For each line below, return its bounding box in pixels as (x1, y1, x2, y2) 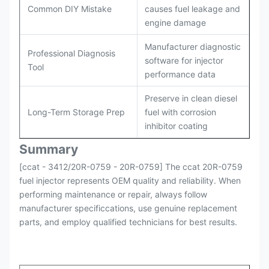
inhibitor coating (145, 121, 208, 131)
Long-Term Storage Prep (28, 107, 125, 117)
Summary (19, 142, 78, 157)
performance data (145, 69, 216, 79)
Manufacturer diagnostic (145, 41, 241, 52)
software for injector (145, 55, 223, 65)
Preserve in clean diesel (145, 93, 237, 103)
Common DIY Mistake (28, 4, 112, 14)
